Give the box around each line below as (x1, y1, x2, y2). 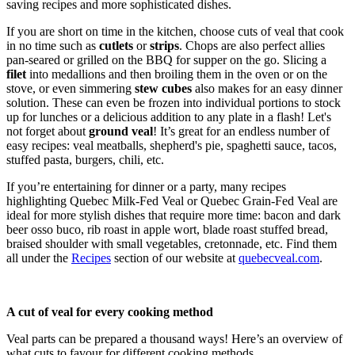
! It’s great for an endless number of (153, 124, 330, 138)
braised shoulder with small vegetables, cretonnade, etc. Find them (6, 236, 337, 250)
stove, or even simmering (6, 81, 135, 95)
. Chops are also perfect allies (179, 38, 325, 52)
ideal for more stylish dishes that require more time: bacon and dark (6, 208, 341, 222)
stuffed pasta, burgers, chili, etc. (6, 152, 164, 166)
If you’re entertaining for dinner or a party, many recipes (6, 179, 286, 193)
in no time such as (6, 38, 99, 52)
